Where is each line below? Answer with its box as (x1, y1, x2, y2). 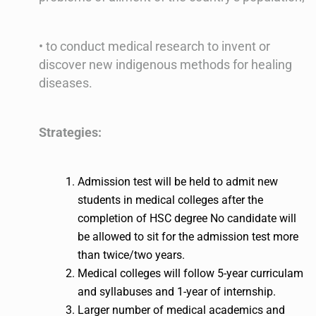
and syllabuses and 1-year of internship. (78, 285, 276, 299)
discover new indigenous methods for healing (39, 57, 292, 73)
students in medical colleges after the (78, 193, 263, 207)
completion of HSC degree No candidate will (78, 212, 296, 226)
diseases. (39, 75, 92, 91)
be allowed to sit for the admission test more (78, 230, 298, 244)
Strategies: (39, 125, 102, 140)
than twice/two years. (78, 248, 185, 262)
